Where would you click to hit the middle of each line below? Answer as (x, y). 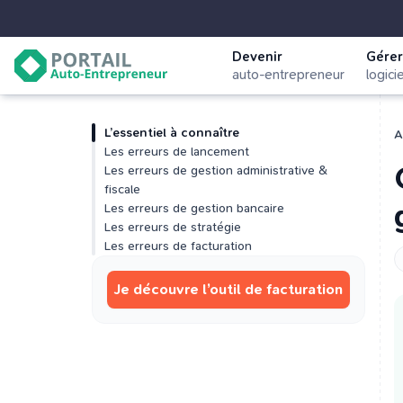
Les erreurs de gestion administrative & (216, 170)
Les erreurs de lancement (177, 152)
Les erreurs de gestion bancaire (194, 208)
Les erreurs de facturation (178, 246)
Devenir (257, 57)
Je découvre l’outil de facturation (228, 289)
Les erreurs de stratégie (173, 227)
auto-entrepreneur (288, 75)
